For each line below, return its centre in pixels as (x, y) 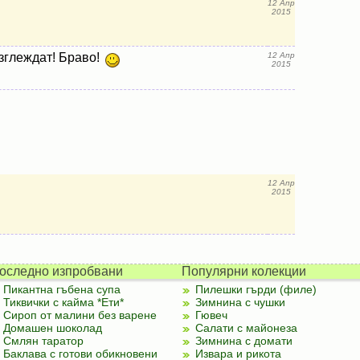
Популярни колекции (243, 271)
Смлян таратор (43, 341)
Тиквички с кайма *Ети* (63, 302)
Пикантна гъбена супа (61, 289)
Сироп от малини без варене (80, 315)
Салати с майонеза (246, 328)
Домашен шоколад (52, 328)
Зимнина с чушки (240, 302)
